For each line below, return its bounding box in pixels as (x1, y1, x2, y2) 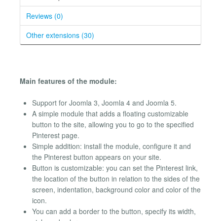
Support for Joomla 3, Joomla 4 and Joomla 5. (32, 98, 177, 108)
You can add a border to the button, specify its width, (32, 206, 196, 217)
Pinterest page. (32, 130, 79, 141)
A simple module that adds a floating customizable (32, 109, 188, 119)
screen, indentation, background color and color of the (32, 184, 201, 195)
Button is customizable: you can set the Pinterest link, (32, 163, 198, 173)
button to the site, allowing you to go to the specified (32, 119, 194, 130)
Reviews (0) (26, 10, 63, 21)
